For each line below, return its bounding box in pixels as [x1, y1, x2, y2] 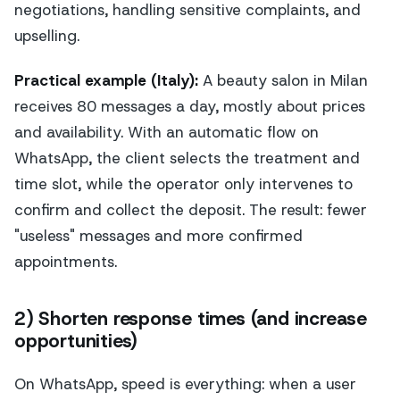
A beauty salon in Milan [198, 70, 368, 90]
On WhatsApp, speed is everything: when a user [14, 374, 356, 395]
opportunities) [14, 329, 138, 354]
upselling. [14, 25, 79, 46]
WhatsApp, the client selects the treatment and [14, 147, 360, 168]
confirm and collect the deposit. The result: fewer [14, 199, 367, 220]
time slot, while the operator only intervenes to [14, 173, 353, 194]
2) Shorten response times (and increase [14, 306, 367, 332]
